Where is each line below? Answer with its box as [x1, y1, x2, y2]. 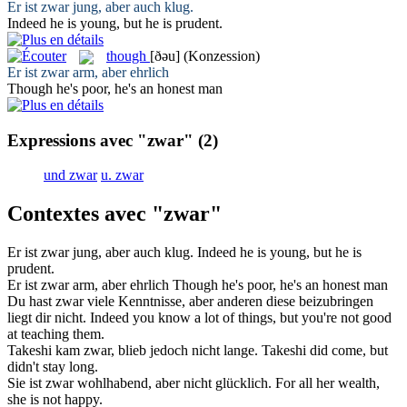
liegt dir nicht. [7, 310, 86, 326]
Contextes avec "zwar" [7, 202, 222, 226]
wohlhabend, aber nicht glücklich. [74, 375, 272, 392]
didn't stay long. [7, 359, 98, 375]
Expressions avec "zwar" [7, 130, 194, 150]
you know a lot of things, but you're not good [129, 310, 392, 326]
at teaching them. [7, 326, 104, 342]
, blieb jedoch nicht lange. [111, 342, 258, 359]
